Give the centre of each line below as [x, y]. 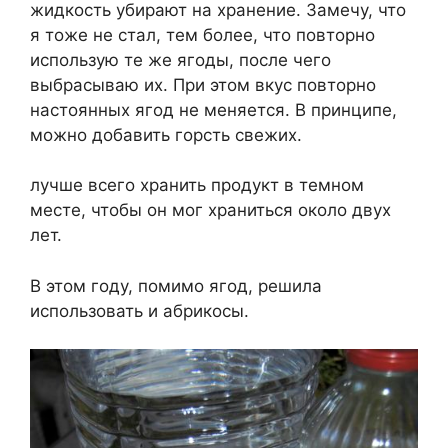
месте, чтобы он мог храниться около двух [210, 210]
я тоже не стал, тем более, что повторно [202, 34]
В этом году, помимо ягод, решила [176, 285]
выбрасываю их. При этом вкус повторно [203, 84]
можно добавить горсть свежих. [166, 134]
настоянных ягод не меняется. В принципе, [213, 109]
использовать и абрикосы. [139, 310]
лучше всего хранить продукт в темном [197, 185]
